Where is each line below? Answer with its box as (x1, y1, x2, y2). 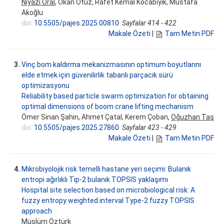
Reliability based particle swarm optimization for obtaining (21, 92, 208, 100)
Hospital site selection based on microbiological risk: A (21, 186, 195, 194)
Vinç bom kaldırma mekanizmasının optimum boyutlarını (21, 60, 201, 69)
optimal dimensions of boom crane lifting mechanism (21, 102, 193, 111)
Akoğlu (21, 8, 43, 17)
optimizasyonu (21, 81, 69, 90)
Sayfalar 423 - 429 (122, 123, 176, 132)
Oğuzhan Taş (171, 113, 214, 121)
